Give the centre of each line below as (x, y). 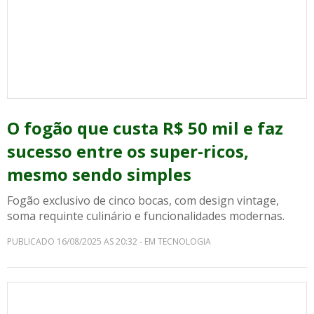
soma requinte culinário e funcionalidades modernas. (146, 216)
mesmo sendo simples (99, 174)
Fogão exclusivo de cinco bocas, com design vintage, (143, 200)
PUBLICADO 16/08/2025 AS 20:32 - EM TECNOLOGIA (109, 241)
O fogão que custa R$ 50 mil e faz (145, 128)
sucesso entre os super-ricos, (128, 151)
